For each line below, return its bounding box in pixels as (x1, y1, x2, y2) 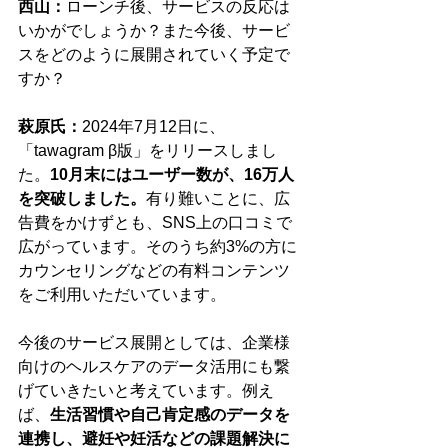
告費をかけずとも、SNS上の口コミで (18, 214, 292, 232)
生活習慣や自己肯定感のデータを (50, 406, 290, 424)
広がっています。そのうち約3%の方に (18, 238, 297, 256)
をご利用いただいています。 (18, 286, 226, 304)
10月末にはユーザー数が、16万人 (50, 166, 294, 184)
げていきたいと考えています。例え (18, 382, 274, 400)
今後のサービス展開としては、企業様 (18, 334, 290, 352)
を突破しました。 (18, 190, 146, 208)
